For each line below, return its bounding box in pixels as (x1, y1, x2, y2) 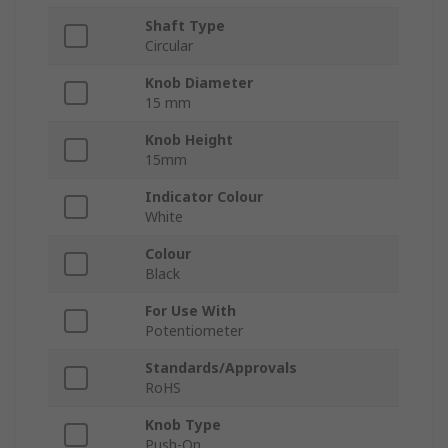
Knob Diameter (145, 72, 253, 92)
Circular (145, 35, 193, 55)
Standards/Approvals (145, 357, 297, 377)
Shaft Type (145, 15, 225, 35)
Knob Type (145, 414, 221, 434)
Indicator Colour (145, 186, 263, 206)
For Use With (145, 300, 236, 320)
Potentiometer (145, 320, 243, 340)
